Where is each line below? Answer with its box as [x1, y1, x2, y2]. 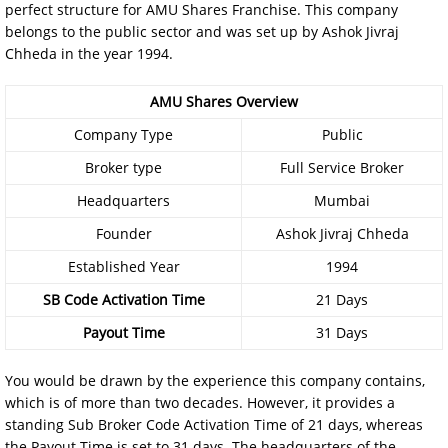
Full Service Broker [280, 158, 404, 177]
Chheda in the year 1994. [5, 44, 173, 63]
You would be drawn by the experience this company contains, [5, 371, 425, 390]
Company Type [74, 125, 173, 144]
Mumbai [314, 191, 370, 210]
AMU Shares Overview [150, 92, 298, 111]
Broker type [85, 158, 162, 177]
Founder [95, 224, 152, 243]
